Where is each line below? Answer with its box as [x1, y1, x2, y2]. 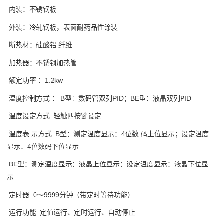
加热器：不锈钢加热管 [7, 58, 79, 67]
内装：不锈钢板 [7, 5, 58, 13]
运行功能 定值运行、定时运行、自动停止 [7, 208, 137, 216]
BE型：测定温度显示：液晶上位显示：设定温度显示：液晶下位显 [7, 160, 208, 168]
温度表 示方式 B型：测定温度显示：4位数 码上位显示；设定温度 [7, 129, 209, 138]
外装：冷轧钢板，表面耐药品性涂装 [7, 23, 120, 31]
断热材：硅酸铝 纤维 [7, 41, 74, 49]
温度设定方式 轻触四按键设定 [7, 112, 103, 120]
